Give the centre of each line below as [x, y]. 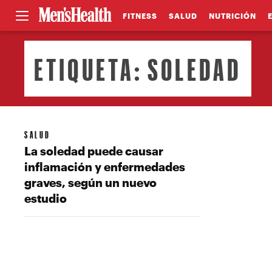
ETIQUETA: [91, 69]
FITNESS [140, 15]
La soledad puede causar [94, 151]
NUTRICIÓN [232, 15]
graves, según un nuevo [91, 182]
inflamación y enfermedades [105, 166]
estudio [46, 198]
